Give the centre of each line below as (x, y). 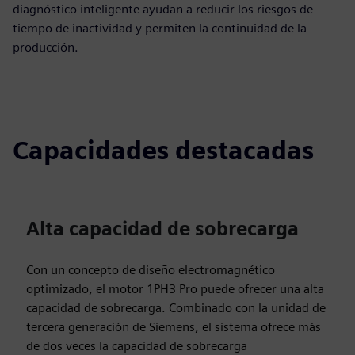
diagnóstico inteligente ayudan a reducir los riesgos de (163, 9)
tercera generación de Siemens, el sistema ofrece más (174, 327)
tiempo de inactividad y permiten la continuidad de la (160, 28)
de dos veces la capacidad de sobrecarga (137, 346)
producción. (46, 47)
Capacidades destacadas (163, 150)
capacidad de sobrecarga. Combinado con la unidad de (176, 308)
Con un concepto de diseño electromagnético (151, 270)
